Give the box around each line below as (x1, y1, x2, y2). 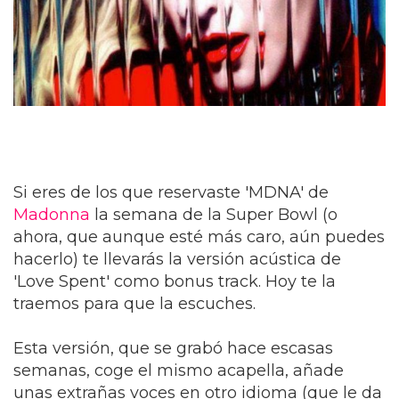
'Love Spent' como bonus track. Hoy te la (13, 272, 336, 292)
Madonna (13, 205, 90, 225)
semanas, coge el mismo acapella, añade (13, 361, 344, 381)
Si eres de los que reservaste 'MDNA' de (13, 183, 329, 203)
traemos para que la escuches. (13, 294, 256, 314)
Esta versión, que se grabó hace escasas (13, 338, 333, 359)
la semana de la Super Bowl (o (90, 205, 338, 225)
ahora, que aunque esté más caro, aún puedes (13, 227, 385, 248)
